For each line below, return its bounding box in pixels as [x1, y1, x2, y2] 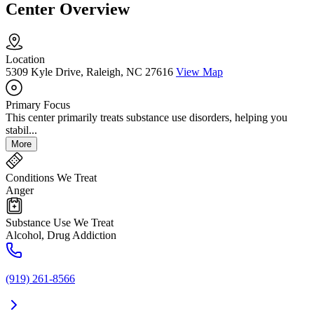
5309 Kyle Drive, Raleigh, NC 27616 [6, 66, 173, 78]
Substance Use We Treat [6, 217, 114, 229]
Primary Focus [6, 99, 70, 111]
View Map [176, 66, 223, 78]
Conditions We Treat [6, 172, 97, 184]
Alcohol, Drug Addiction [6, 229, 116, 242]
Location [6, 53, 45, 66]
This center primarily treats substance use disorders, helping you [6, 111, 287, 124]
